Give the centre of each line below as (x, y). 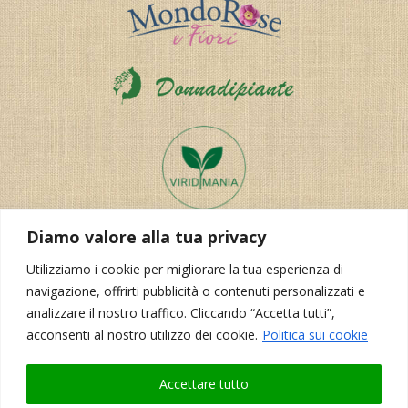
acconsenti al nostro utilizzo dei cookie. (142, 334)
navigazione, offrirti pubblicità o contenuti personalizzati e (196, 291)
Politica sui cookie (315, 334)
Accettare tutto (204, 383)
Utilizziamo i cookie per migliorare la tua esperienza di (185, 269)
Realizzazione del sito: (144, 379)
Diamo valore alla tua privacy (146, 236)
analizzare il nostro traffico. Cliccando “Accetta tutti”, (181, 312)
